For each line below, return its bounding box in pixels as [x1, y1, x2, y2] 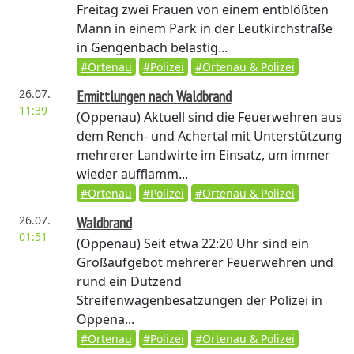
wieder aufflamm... [76, 165, 188, 183]
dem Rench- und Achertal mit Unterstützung [76, 127, 342, 145]
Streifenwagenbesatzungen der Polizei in [76, 292, 322, 309]
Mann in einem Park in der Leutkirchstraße [76, 20, 333, 37]
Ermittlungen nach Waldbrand [76, 86, 232, 106]
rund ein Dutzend [76, 273, 182, 290]
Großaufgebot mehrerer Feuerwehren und [76, 254, 333, 271]
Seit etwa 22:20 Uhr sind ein [140, 235, 309, 252]
